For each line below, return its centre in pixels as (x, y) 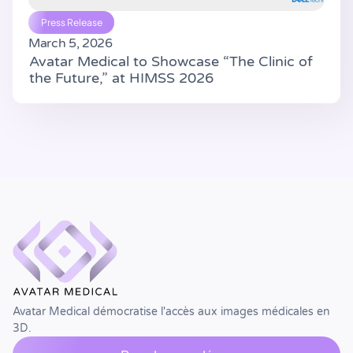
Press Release (71, 22)
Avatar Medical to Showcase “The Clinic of (171, 62)
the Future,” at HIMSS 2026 (121, 78)
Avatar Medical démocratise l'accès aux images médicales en (171, 312)
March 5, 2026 (71, 44)
